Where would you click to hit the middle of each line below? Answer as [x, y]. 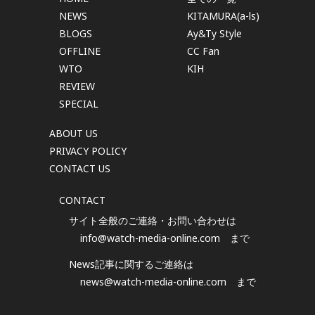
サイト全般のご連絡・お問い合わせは [153, 220]
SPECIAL [79, 104]
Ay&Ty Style [214, 34]
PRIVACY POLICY [88, 150]
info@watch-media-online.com [150, 238]
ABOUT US [73, 133]
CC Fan [203, 51]
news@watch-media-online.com [153, 281]
